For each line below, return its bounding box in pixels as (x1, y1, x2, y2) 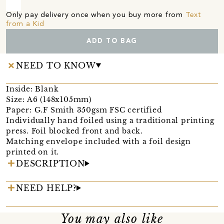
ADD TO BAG (86, 37, 137, 44)
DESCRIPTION (16, 158, 85, 168)
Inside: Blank (6, 84, 59, 93)
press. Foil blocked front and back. (6, 126, 143, 135)
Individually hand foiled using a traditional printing (6, 115, 214, 125)
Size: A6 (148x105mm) (6, 94, 92, 104)
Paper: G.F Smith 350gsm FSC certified (6, 105, 162, 114)
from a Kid (6, 20, 44, 28)
